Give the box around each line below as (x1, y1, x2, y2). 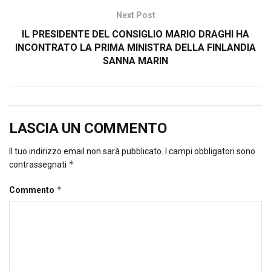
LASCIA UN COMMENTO (9, 119, 167, 137)
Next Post (116, 10, 155, 20)
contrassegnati (9, 159, 68, 169)
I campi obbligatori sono (165, 146, 255, 156)
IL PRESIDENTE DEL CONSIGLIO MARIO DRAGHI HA (22, 28, 249, 40)
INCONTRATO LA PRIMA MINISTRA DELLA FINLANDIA (15, 41, 256, 53)
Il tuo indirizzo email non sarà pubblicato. (9, 146, 163, 156)
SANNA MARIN (103, 54, 168, 67)
